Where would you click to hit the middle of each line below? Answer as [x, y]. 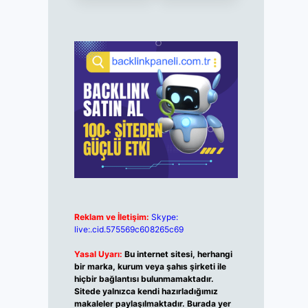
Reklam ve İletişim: [111, 217]
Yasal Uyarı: [98, 254]
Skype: [164, 217]
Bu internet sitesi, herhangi [178, 254]
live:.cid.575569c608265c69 [129, 230]
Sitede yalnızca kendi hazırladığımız [146, 291]
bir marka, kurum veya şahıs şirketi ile [150, 267]
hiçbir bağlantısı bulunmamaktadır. [144, 279]
